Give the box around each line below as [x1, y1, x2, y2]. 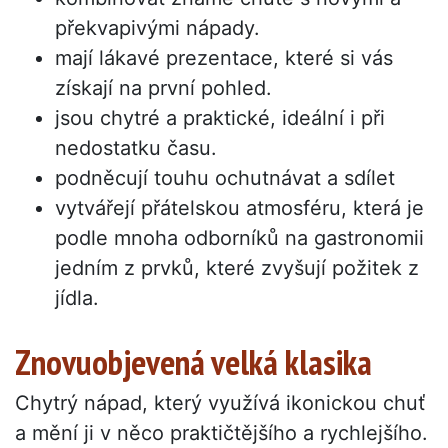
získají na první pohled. [55, 76, 272, 101]
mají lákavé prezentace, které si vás [55, 46, 393, 71]
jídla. [55, 286, 99, 311]
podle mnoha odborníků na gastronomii [55, 226, 424, 251]
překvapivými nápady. [55, 16, 260, 41]
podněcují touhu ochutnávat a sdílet [55, 166, 395, 191]
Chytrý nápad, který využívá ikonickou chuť [15, 391, 425, 416]
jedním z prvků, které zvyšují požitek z [55, 256, 419, 281]
